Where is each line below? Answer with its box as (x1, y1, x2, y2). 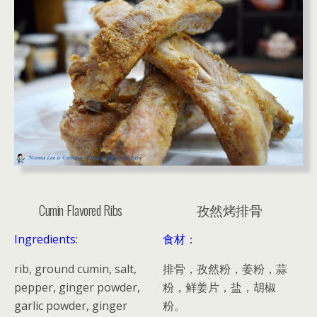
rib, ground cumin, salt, (14, 260, 137, 277)
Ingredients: (14, 231, 78, 247)
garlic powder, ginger (14, 297, 127, 313)
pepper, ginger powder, (14, 279, 140, 295)
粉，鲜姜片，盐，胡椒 (163, 279, 277, 295)
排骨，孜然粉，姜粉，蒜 (163, 260, 288, 277)
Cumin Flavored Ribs (38, 200, 122, 219)
